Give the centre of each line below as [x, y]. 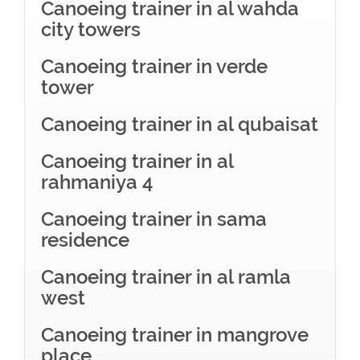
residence [85, 240]
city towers [91, 29]
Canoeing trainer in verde [154, 66]
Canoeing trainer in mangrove [175, 335]
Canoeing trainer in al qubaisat [180, 124]
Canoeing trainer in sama [154, 219]
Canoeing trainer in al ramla [166, 277]
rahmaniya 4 [97, 182]
